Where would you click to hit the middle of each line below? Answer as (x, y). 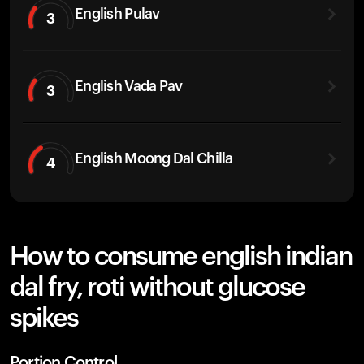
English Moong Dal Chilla (154, 158)
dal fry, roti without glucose (157, 288)
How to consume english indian (181, 257)
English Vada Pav (129, 86)
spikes (44, 318)
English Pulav (117, 13)
